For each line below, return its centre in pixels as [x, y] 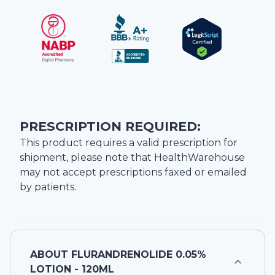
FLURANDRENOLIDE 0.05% [139, 255]
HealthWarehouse [199, 158]
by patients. [48, 187]
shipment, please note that [87, 158]
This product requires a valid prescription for [129, 143]
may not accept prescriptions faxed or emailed [133, 172]
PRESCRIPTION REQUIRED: [110, 126]
